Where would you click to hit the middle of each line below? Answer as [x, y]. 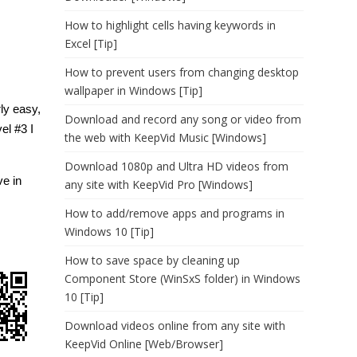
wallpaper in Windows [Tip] [133, 90]
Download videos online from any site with [175, 326]
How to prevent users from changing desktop [182, 72]
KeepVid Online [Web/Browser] [144, 344]
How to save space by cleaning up [152, 260]
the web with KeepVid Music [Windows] [165, 137]
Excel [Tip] [91, 43]
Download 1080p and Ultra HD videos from [177, 166]
